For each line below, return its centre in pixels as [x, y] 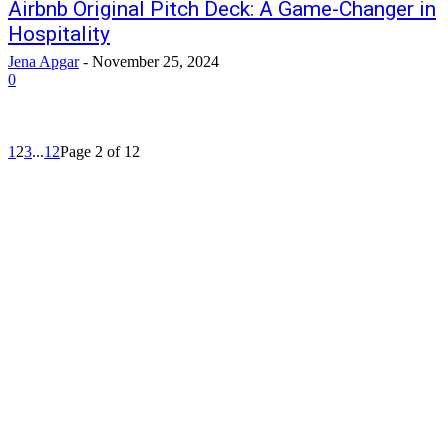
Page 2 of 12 [100, 151]
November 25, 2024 [155, 61]
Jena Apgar [43, 61]
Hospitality [59, 34]
